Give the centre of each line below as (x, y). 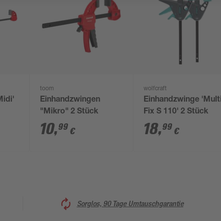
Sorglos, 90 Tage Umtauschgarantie (130, 203)
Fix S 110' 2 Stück (176, 112)
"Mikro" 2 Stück (69, 112)
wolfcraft (155, 89)
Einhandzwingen (70, 100)
